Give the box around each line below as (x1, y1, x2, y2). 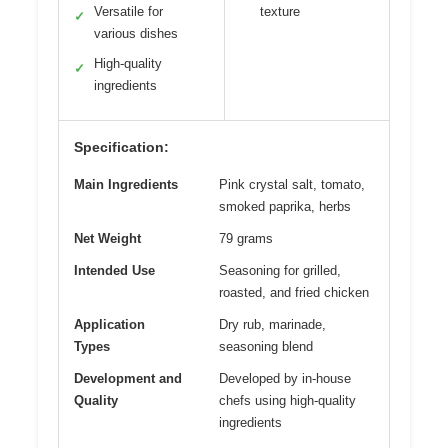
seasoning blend (219, 338, 313, 354)
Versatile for (94, 3, 163, 19)
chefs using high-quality (219, 392, 356, 408)
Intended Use (74, 262, 155, 278)
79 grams (219, 230, 273, 246)
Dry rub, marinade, (219, 316, 326, 332)
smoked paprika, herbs (219, 198, 351, 214)
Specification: (74, 138, 169, 155)
